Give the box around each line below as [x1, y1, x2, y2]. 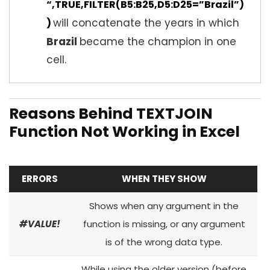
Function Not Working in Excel [9, 121, 240, 142]
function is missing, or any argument [83, 217, 245, 230]
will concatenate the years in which [53, 15, 239, 30]
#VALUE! [19, 217, 60, 230]
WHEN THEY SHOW [121, 172, 207, 185]
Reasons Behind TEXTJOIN [9, 102, 213, 124]
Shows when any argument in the [89, 199, 239, 212]
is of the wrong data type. [105, 235, 222, 248]
